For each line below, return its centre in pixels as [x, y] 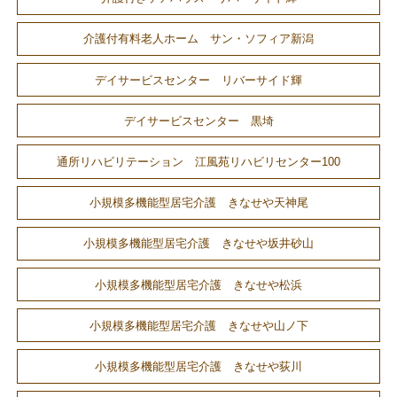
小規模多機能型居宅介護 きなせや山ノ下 [198, 325]
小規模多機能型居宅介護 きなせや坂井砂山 [198, 244]
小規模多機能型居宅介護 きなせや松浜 [198, 284]
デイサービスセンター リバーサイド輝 [198, 80]
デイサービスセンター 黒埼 [198, 121]
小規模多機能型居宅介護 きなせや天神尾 [198, 203]
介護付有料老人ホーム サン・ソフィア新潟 [198, 39]
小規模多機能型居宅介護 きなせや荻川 [198, 366]
